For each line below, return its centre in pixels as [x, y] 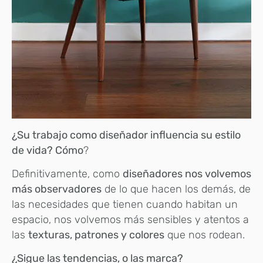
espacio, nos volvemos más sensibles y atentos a [130, 220]
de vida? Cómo [48, 150]
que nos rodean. [205, 235]
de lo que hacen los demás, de [176, 189]
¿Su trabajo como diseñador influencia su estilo [126, 135]
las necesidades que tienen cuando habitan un [125, 205]
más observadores [57, 189]
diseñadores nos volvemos [187, 174]
